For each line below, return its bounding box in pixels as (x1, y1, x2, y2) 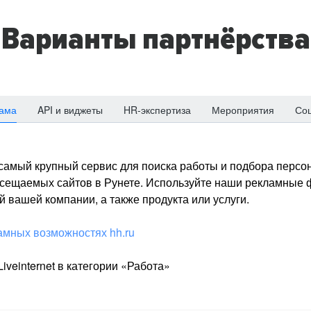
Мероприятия (212, 103, 274, 117)
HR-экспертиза (124, 103, 191, 117)
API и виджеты (37, 103, 103, 117)
